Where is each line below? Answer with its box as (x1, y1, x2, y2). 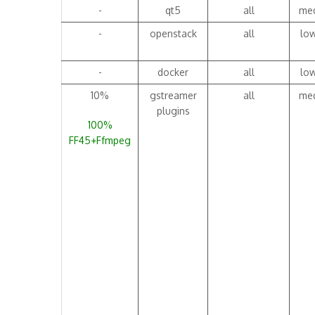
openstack (149, 27, 197, 39)
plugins (156, 105, 190, 117)
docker (157, 66, 188, 78)
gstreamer (149, 89, 197, 101)
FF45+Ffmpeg (69, 134, 131, 146)
